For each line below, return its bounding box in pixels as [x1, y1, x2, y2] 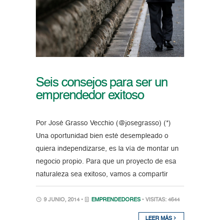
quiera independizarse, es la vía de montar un [35, 145, 179, 152]
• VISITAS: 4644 [141, 197, 180, 203]
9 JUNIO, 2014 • [42, 197, 84, 203]
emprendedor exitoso [35, 89, 144, 102]
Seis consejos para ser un [35, 76, 167, 89]
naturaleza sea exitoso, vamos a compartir [35, 170, 168, 178]
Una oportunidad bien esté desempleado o [35, 132, 168, 139]
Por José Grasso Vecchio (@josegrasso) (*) [35, 119, 175, 127]
